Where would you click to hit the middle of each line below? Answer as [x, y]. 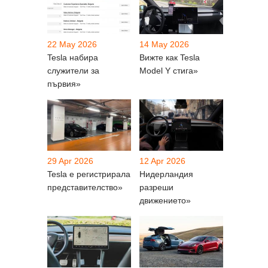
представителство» [85, 187]
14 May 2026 [164, 44]
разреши [156, 187]
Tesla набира [73, 57]
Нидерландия [166, 174]
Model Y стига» [169, 70]
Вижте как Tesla [170, 57]
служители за [73, 70]
